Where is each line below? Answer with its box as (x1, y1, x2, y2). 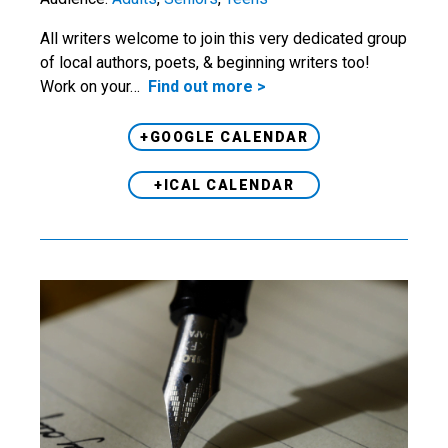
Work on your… (40, 76, 140, 96)
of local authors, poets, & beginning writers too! (40, 52, 374, 72)
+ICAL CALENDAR (154, 176, 294, 193)
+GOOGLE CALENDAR (140, 128, 308, 145)
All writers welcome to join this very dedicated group (40, 28, 407, 48)
